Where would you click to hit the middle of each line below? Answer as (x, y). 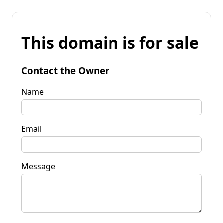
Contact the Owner (65, 70)
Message (38, 166)
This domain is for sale (110, 43)
